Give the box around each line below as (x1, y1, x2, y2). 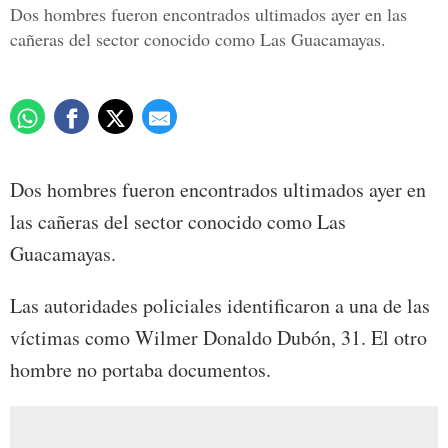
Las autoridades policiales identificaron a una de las (10, 292, 430, 320)
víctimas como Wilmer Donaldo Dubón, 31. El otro (10, 324, 427, 352)
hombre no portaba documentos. (10, 356, 271, 384)
